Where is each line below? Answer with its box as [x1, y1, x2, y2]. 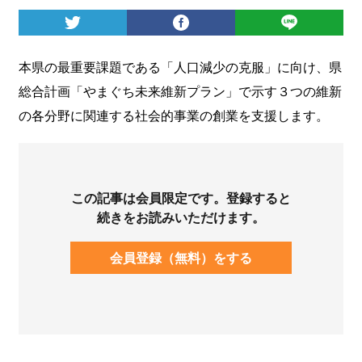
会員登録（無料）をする [110, 247, 252, 267]
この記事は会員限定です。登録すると [71, 187, 291, 207]
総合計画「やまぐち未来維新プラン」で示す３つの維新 [18, 81, 342, 100]
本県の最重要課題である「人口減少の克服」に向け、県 [18, 57, 342, 76]
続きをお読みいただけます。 [97, 207, 265, 226]
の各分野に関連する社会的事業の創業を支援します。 [18, 105, 329, 124]
